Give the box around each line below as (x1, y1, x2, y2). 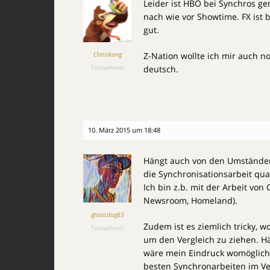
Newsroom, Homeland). (143, 195, 237, 206)
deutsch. (143, 63, 178, 75)
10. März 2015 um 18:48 (88, 125, 160, 134)
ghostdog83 (90, 210, 124, 219)
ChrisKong (93, 50, 122, 58)
